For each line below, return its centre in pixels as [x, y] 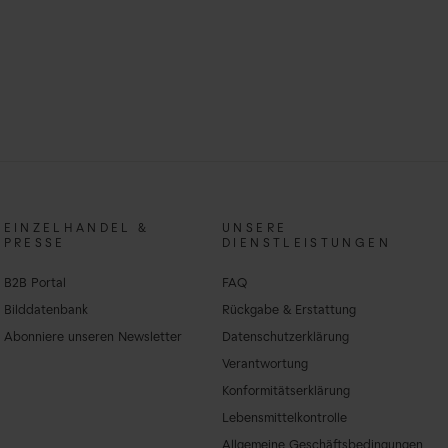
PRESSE [34, 244]
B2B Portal [34, 284]
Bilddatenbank [45, 311]
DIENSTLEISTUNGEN [306, 244]
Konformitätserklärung [286, 391]
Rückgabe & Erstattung [289, 311]
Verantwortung [265, 365]
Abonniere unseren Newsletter [92, 338]
